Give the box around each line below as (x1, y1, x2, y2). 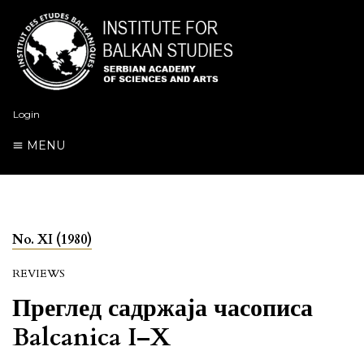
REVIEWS (12, 265, 65, 281)
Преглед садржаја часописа (12, 291, 313, 325)
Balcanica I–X (12, 320, 171, 354)
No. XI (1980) (12, 230, 92, 249)
